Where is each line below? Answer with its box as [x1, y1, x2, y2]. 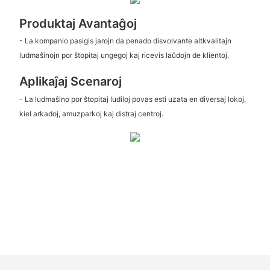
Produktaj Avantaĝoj [19, 16, 137, 31]
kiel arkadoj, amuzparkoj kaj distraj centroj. [19, 108, 163, 118]
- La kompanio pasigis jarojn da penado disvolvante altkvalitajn [19, 36, 231, 46]
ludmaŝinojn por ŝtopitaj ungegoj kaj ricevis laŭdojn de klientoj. [19, 51, 229, 60]
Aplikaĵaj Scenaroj [19, 74, 122, 89]
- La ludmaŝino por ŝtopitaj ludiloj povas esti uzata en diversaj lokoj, [19, 94, 246, 104]
